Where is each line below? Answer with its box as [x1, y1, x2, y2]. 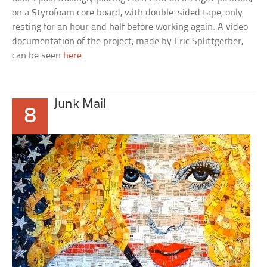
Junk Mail [54, 98, 107, 111]
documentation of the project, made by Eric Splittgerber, [12, 36, 244, 46]
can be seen [12, 51, 64, 61]
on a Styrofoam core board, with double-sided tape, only [12, 8, 243, 18]
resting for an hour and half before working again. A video [12, 22, 249, 32]
